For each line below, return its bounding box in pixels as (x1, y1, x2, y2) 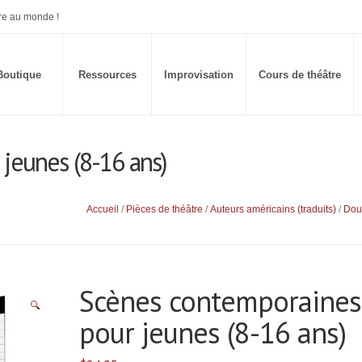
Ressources (78, 69, 137, 81)
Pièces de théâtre (126, 204, 203, 216)
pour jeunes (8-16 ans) (79, 314, 346, 352)
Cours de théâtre (259, 69, 341, 81)
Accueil (86, 204, 119, 216)
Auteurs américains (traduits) (210, 204, 336, 216)
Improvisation (164, 69, 234, 81)
